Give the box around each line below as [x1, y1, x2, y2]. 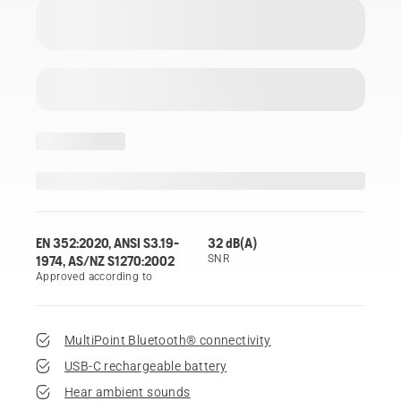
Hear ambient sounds [64, 384, 191, 399]
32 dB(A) [208, 234, 257, 251]
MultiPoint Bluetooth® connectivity [64, 332, 271, 347]
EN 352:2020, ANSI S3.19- [36, 234, 179, 251]
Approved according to [36, 269, 153, 283]
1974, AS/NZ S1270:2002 [36, 252, 175, 269]
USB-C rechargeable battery [64, 358, 227, 373]
